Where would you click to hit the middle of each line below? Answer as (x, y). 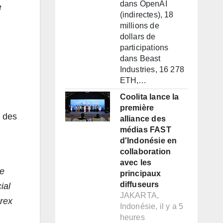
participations (144, 48)
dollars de (138, 37)
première (137, 108)
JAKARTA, (139, 196)
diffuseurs (139, 185)
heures (132, 218)
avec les (136, 163)
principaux (140, 174)
